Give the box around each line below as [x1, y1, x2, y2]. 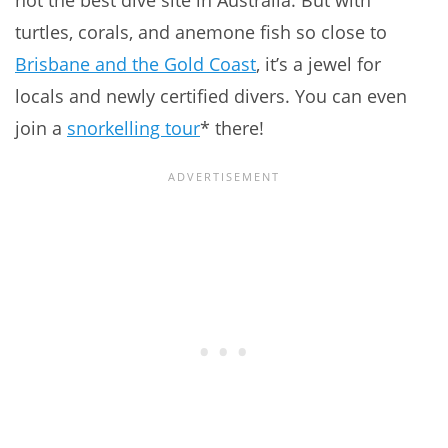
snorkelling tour [67, 116, 200, 141]
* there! [200, 116, 264, 141]
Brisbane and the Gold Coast [15, 52, 256, 77]
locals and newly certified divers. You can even [15, 84, 407, 109]
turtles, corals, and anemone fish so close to [15, 20, 387, 45]
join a [15, 116, 67, 141]
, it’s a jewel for [256, 52, 381, 77]
